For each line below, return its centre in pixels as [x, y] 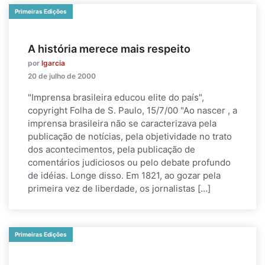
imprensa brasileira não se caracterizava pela [122, 123]
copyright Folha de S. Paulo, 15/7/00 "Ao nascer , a [132, 110]
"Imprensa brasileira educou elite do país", [116, 97]
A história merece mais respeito [109, 49]
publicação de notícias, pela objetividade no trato [130, 136]
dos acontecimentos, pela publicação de [112, 149]
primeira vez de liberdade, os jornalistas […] [119, 188]
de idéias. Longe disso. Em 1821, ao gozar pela [124, 175]
